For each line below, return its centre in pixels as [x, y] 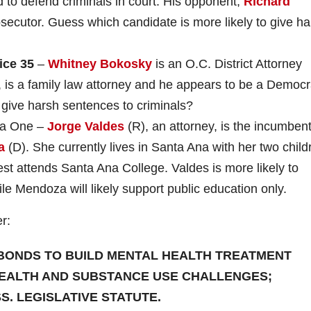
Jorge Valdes [86, 126]
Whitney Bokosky [100, 64]
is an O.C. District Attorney [227, 64]
